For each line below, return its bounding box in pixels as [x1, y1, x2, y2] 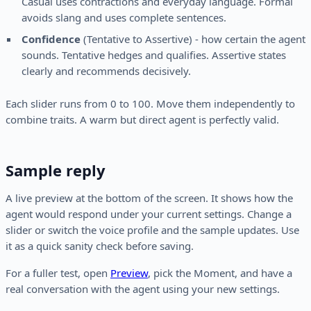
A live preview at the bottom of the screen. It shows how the [6, 191, 293, 205]
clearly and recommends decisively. [21, 64, 191, 78]
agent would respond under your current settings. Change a [6, 207, 292, 221]
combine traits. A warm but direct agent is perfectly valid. [6, 112, 279, 127]
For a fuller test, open [6, 266, 110, 280]
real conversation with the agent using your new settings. [6, 282, 280, 296]
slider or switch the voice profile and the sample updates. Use [6, 223, 299, 237]
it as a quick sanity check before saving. [6, 239, 194, 253]
